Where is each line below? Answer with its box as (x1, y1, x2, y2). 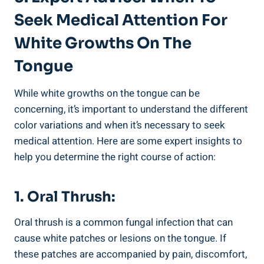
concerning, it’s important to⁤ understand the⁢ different (14, 102, 248, 117)
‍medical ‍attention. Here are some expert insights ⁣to (14, 134, 242, 149)
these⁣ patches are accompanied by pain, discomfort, (14, 247, 247, 262)
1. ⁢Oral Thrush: (14, 188, 115, 206)
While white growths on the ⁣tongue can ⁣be (14, 86, 200, 101)
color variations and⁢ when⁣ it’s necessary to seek (14, 118, 225, 133)
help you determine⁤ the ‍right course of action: (14, 150, 216, 165)
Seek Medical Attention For (14, 11, 227, 31)
